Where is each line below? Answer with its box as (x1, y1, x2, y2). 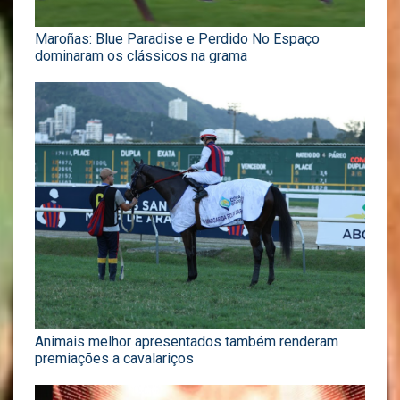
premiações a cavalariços (35, 350, 194, 368)
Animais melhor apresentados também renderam (35, 333, 338, 351)
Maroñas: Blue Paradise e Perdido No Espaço (35, 29, 320, 47)
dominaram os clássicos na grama (35, 46, 247, 64)
